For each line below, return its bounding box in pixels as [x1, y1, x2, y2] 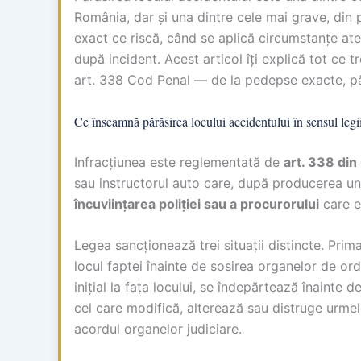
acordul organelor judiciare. [74, 321, 242, 338]
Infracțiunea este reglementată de [74, 153, 284, 170]
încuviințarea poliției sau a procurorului [74, 195, 319, 212]
